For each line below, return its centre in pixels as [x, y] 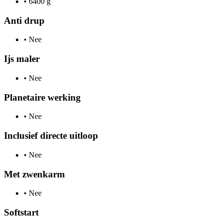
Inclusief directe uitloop [51, 136]
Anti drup [24, 20]
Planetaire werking [42, 97]
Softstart [21, 212]
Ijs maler [22, 59]
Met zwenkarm [34, 174]
